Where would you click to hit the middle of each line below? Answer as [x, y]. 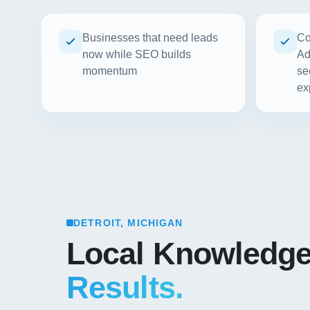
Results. [125, 287]
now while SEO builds [137, 54]
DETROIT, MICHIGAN [128, 223]
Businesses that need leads [150, 38]
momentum [110, 71]
